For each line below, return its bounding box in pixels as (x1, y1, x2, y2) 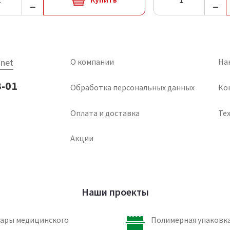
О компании (70, 56, 114, 67)
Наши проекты (81, 185, 149, 198)
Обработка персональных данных (70, 82, 195, 92)
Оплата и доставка (70, 107, 140, 118)
